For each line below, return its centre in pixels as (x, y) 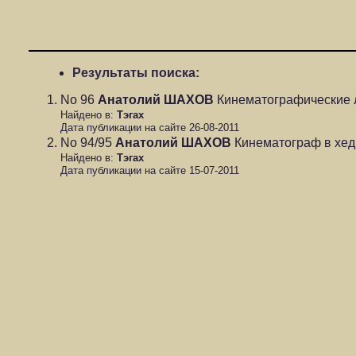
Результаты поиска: (136, 73)
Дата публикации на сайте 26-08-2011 (150, 128)
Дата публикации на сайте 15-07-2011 (150, 171)
